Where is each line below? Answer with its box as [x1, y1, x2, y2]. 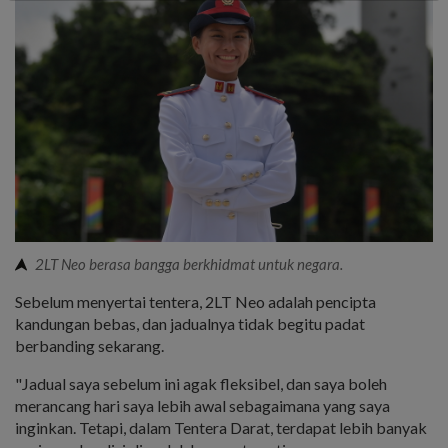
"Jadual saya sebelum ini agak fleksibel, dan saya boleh [15, 374, 387, 394]
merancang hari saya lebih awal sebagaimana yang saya [15, 396, 390, 416]
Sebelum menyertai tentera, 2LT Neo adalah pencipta [15, 292, 376, 312]
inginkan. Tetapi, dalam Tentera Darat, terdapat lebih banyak [15, 418, 427, 438]
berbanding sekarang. [15, 336, 164, 356]
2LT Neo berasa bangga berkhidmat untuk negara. [35, 255, 343, 274]
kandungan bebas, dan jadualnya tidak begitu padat [15, 314, 365, 334]
